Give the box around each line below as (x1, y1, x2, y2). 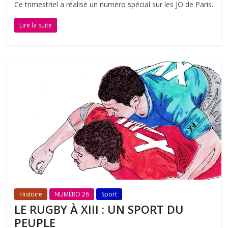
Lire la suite (19, 20, 52, 30)
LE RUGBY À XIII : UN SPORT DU (14, 202, 184, 217)
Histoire (19, 190, 43, 199)
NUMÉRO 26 (54, 190, 90, 199)
